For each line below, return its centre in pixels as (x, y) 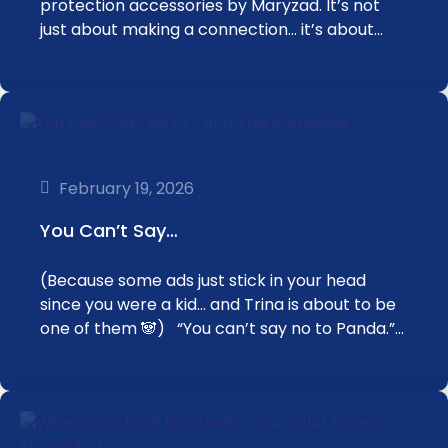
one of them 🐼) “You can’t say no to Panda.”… (222, 328)
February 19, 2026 (126, 188)
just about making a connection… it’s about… (211, 29)
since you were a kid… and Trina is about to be (218, 304)
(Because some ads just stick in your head (203, 280)
